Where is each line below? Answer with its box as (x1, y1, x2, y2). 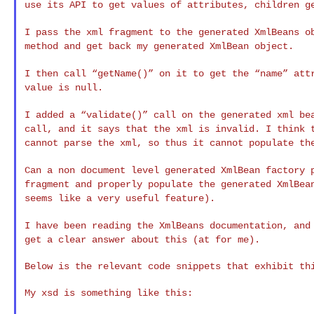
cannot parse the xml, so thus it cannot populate (24, 137, 299, 149)
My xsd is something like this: (24, 287, 193, 299)
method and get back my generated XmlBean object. (24, 40, 294, 52)
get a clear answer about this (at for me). (24, 233, 260, 245)
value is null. (24, 81, 103, 93)
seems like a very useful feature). (24, 192, 215, 204)
